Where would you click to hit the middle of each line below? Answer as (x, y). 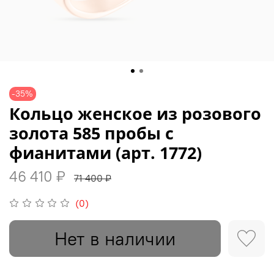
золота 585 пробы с (91, 133)
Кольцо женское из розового (135, 113)
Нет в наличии (115, 238)
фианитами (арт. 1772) (106, 152)
